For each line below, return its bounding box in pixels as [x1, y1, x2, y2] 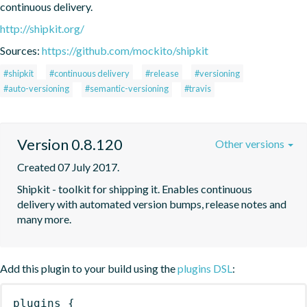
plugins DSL [177, 261, 232, 275]
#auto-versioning [3, 82, 69, 94]
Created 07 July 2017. [17, 160, 119, 173]
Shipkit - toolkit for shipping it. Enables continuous [17, 182, 252, 195]
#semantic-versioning [85, 82, 169, 94]
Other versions [215, 136, 286, 150]
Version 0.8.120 [17, 134, 123, 153]
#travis [184, 82, 211, 94]
